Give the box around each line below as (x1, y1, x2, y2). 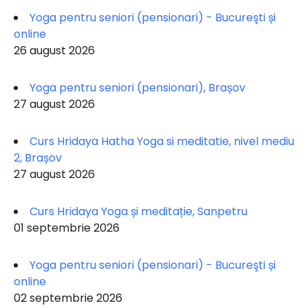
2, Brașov (14, 150, 62, 166)
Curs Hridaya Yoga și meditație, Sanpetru (30, 203, 247, 220)
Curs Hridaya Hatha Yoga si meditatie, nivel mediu (30, 133, 294, 150)
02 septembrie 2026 (14, 290, 122, 307)
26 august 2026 (14, 43, 95, 59)
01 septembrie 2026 (14, 220, 120, 236)
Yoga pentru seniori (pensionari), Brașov (30, 80, 245, 96)
